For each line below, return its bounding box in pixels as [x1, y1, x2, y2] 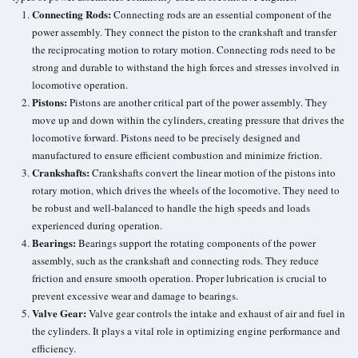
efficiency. [32, 340, 76, 356]
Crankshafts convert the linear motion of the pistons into [89, 165, 336, 180]
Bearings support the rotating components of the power [76, 235, 316, 250]
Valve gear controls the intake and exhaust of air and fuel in [86, 305, 345, 320]
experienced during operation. [32, 217, 162, 233]
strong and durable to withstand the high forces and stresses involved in [32, 59, 340, 74]
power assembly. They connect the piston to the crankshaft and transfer [32, 24, 336, 39]
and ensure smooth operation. [64, 270, 196, 285]
